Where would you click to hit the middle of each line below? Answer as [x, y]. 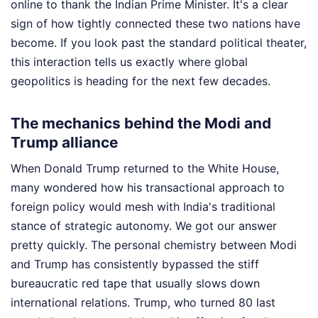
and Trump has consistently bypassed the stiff [135, 264]
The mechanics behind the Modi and [141, 123]
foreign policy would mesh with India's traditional [143, 207]
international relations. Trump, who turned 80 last [143, 302]
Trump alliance [64, 142]
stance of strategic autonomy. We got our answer [144, 226]
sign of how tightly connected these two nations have [155, 24]
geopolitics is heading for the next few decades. [141, 81]
